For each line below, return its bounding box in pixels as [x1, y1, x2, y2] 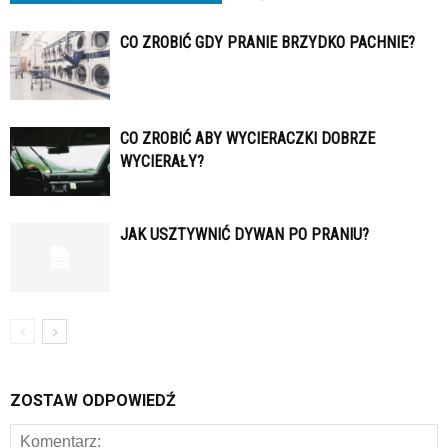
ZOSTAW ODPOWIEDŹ [10, 391, 176, 411]
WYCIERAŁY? [120, 152, 204, 172]
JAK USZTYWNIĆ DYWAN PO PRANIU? [120, 225, 369, 245]
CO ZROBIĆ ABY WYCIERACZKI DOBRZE [120, 129, 375, 149]
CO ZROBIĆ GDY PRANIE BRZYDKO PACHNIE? [120, 33, 415, 53]
